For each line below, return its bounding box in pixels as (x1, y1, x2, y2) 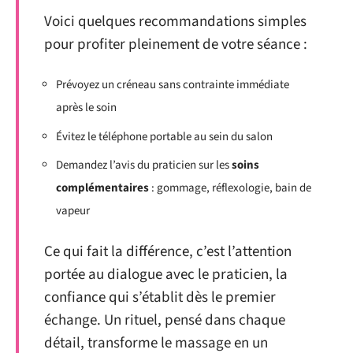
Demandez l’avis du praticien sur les (56, 157, 232, 174)
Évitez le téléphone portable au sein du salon (56, 128, 273, 145)
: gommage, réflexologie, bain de (149, 180, 311, 197)
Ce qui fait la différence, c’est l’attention (44, 240, 292, 262)
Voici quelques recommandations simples (44, 10, 307, 32)
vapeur (56, 203, 90, 220)
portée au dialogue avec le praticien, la (44, 263, 288, 285)
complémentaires (56, 180, 149, 197)
